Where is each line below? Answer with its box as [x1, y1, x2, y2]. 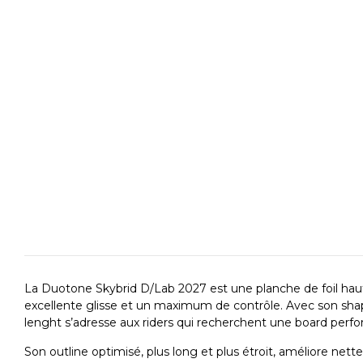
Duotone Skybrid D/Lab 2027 [41, 281, 207, 297]
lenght [24, 315, 62, 331]
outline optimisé [49, 344, 141, 360]
